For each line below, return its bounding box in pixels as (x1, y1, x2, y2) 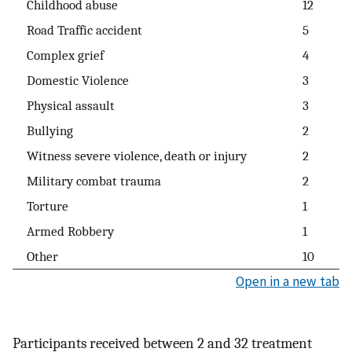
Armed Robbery (13, 223, 114, 240)
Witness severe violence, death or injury (13, 148, 247, 164)
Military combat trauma (13, 173, 161, 189)
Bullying (13, 123, 73, 139)
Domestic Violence (13, 72, 129, 89)
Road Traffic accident (13, 22, 142, 38)
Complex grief (13, 47, 104, 64)
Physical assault (13, 97, 115, 114)
